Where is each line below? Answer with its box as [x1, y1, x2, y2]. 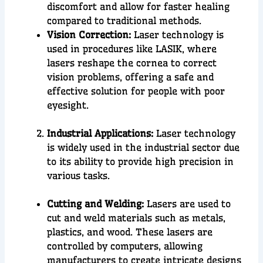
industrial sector [144, 141, 221, 154]
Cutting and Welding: [47, 198, 144, 210]
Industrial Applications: [47, 127, 157, 140]
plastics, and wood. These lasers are [47, 226, 213, 238]
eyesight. [47, 99, 89, 112]
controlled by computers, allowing [47, 240, 203, 252]
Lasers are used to [144, 198, 231, 210]
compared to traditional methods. [47, 15, 202, 27]
